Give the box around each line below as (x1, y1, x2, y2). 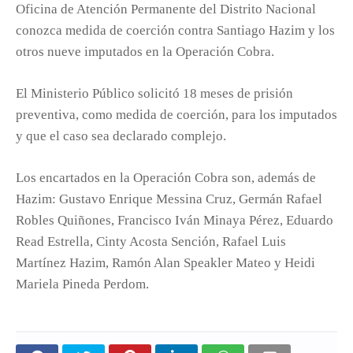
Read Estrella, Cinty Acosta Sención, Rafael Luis (16, 233, 286, 249)
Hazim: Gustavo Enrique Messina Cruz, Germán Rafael (16, 191, 322, 206)
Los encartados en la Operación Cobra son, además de (16, 169, 316, 185)
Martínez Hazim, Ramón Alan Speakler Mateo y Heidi (16, 255, 315, 270)
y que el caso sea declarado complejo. (16, 128, 226, 143)
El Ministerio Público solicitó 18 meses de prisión (16, 85, 293, 101)
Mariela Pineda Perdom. (16, 276, 149, 292)
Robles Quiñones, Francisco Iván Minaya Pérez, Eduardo (16, 212, 333, 228)
